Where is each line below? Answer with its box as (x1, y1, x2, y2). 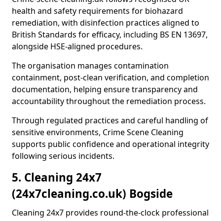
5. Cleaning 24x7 (12, 170, 102, 185)
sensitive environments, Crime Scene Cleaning (12, 127, 184, 138)
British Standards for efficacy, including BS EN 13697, (12, 29, 208, 40)
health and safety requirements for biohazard (12, 5, 183, 16)
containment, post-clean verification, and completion (12, 72, 209, 83)
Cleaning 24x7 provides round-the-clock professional (12, 207, 209, 218)
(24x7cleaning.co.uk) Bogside (12, 186, 173, 201)
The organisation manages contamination (12, 60, 169, 71)
